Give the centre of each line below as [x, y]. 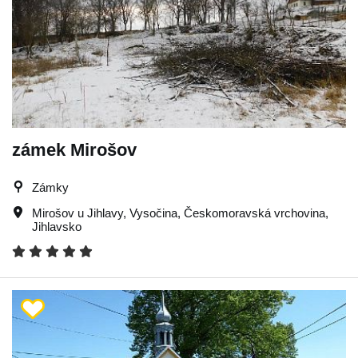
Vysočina [153, 213]
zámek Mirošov [74, 149]
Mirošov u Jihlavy [78, 213]
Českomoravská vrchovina [255, 213]
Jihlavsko [57, 226]
